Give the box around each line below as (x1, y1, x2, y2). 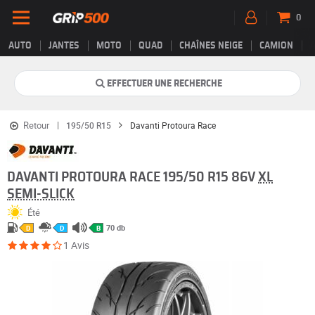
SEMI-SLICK (7, 187, 75, 201)
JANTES (49, 41, 79, 51)
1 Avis (63, 238, 89, 252)
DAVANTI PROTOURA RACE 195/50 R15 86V (7, 170, 258, 184)
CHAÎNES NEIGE (179, 41, 243, 51)
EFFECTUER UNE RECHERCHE (106, 79, 222, 89)
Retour (22, 119, 49, 131)
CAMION (259, 41, 293, 51)
